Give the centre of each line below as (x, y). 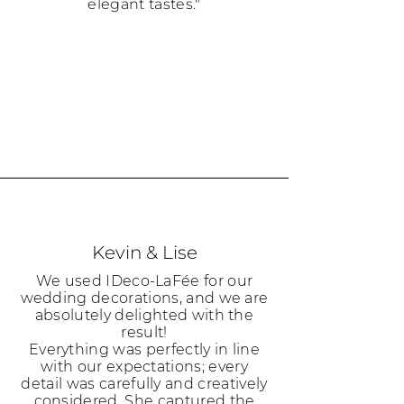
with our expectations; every (144, 367)
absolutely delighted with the (144, 315)
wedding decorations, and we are (144, 298)
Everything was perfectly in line (144, 349)
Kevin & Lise (144, 252)
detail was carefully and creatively (144, 384)
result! (144, 332)
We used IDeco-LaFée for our (144, 281)
